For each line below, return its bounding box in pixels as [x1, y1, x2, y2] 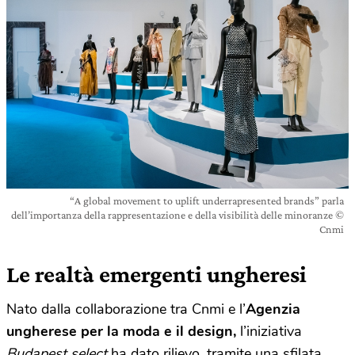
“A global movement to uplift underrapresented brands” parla [70, 193, 344, 207]
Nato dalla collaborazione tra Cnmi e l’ [6, 299, 246, 319]
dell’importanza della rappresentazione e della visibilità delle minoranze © [11, 208, 344, 221]
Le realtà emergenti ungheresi [6, 260, 307, 287]
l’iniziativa [240, 321, 302, 341]
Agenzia [246, 299, 300, 319]
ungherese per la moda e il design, [6, 321, 240, 341]
